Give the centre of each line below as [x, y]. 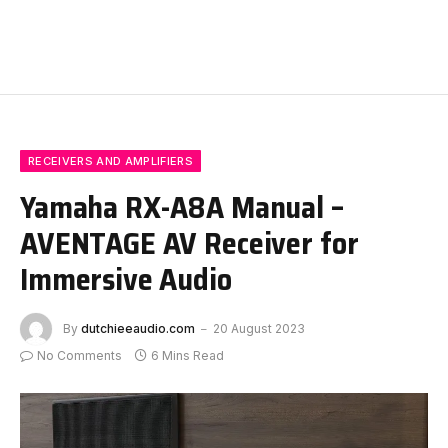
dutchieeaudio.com [138, 328]
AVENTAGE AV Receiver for [189, 243]
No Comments [79, 356]
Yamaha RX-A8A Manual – [182, 207]
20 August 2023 [259, 328]
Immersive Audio [126, 279]
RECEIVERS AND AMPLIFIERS [110, 161]
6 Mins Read [187, 356]
